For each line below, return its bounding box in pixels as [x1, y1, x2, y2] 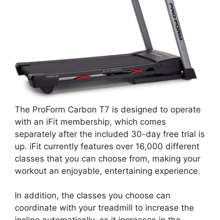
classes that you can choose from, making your [15, 153, 200, 164]
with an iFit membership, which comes [15, 116, 166, 127]
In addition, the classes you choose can [15, 191, 170, 200]
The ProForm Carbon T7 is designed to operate [15, 104, 201, 114]
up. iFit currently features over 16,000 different [15, 141, 199, 151]
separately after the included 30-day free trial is [15, 129, 205, 139]
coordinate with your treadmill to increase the [15, 203, 194, 213]
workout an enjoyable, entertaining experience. [15, 165, 203, 176]
